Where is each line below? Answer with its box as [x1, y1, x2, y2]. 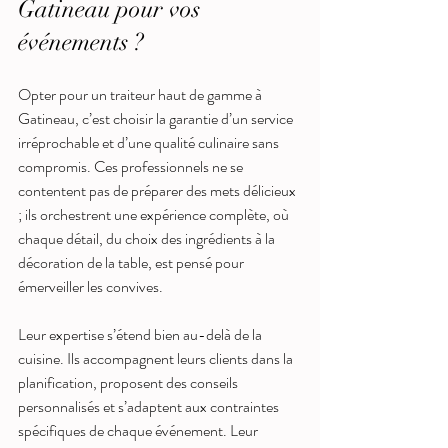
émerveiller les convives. [18, 274, 163, 298]
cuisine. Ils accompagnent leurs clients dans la [18, 346, 296, 370]
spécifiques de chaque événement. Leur [18, 418, 261, 442]
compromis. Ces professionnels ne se [18, 154, 246, 178]
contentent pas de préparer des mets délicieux [18, 178, 299, 202]
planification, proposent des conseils [18, 370, 241, 394]
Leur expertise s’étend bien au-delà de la [18, 322, 265, 346]
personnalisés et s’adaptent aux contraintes [18, 394, 282, 418]
